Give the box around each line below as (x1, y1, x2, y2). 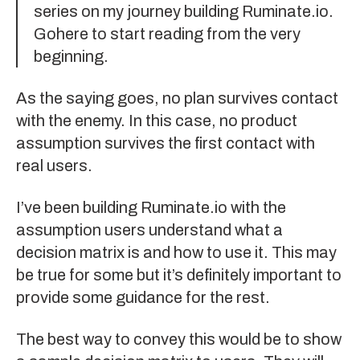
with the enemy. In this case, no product (16, 112, 297, 129)
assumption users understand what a (16, 221, 283, 239)
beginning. (34, 47, 108, 65)
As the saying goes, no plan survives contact (16, 89, 338, 107)
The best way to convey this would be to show (16, 330, 342, 348)
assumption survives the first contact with (16, 134, 315, 152)
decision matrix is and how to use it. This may (16, 243, 337, 261)
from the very (203, 25, 301, 43)
